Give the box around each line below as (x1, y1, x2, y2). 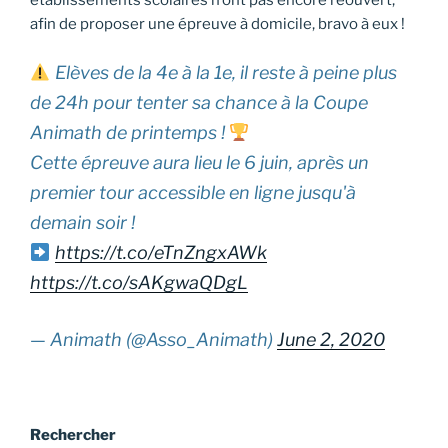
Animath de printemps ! (30, 122, 229, 144)
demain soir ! (30, 212, 135, 234)
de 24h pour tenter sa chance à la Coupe (30, 92, 368, 114)
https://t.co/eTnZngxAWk (54, 242, 267, 264)
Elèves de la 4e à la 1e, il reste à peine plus (50, 62, 397, 84)
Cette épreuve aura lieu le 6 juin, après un (30, 152, 369, 174)
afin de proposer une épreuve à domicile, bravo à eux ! (30, 14, 405, 33)
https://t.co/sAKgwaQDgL (30, 272, 248, 294)
